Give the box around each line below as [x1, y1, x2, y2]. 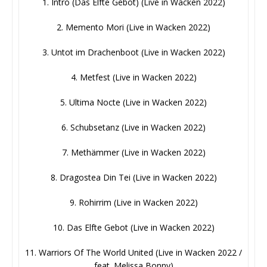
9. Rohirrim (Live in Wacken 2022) [69, 197, 198, 209]
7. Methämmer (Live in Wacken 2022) [61, 147, 206, 159]
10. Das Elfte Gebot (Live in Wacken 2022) [52, 222, 215, 234]
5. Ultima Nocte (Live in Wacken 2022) [60, 97, 207, 108]
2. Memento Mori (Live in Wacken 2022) [57, 21, 210, 33]
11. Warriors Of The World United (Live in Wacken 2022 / [25, 247, 242, 259]
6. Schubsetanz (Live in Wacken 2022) [61, 122, 206, 133]
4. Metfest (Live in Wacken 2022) [70, 72, 197, 83]
